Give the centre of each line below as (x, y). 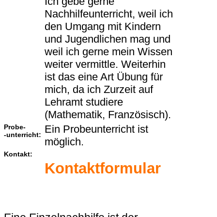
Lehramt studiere (84, 102)
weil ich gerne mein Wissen (108, 52)
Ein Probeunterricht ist (96, 129)
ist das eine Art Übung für (104, 77)
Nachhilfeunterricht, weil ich (109, 14)
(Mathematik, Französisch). (108, 115)
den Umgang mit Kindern (103, 27)
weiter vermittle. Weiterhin (105, 64)
